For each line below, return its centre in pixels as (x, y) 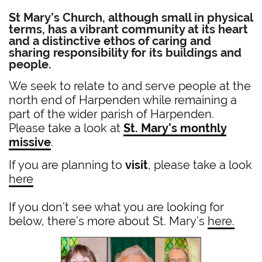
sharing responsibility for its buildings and (125, 52)
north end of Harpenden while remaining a (123, 100)
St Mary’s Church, (59, 17)
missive (30, 142)
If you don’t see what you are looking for (117, 207)
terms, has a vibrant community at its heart (129, 29)
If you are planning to (67, 165)
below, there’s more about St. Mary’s (108, 221)
